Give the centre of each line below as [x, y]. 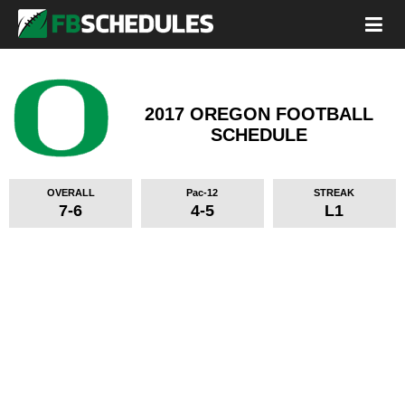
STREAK [334, 193]
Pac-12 [202, 193]
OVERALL [71, 193]
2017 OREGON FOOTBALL [259, 114]
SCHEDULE [259, 135]
